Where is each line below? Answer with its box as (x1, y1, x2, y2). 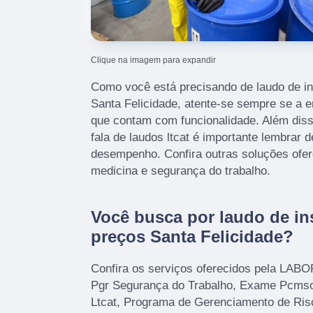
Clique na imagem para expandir (91, 54, 216, 65)
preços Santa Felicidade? (91, 226, 293, 246)
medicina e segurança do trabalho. (91, 163, 270, 177)
